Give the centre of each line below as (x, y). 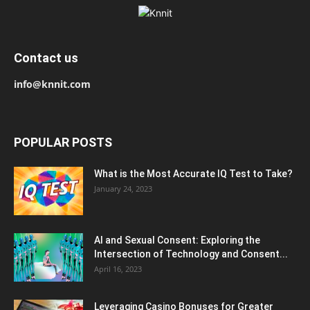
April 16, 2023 (118, 269)
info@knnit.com (52, 84)
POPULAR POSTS (63, 142)
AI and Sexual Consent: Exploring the (177, 240)
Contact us (46, 58)
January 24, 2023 (123, 189)
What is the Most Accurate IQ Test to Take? (193, 174)
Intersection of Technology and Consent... (191, 254)
